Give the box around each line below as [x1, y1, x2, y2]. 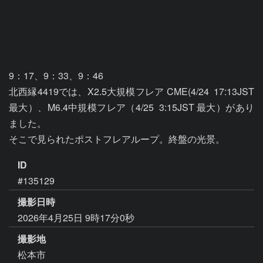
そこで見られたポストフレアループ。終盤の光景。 [9, 132, 225, 146]
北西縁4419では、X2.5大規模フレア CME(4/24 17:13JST [9, 85, 254, 98]
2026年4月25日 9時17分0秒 [18, 210, 134, 224]
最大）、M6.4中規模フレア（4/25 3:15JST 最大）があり [9, 100, 254, 114]
